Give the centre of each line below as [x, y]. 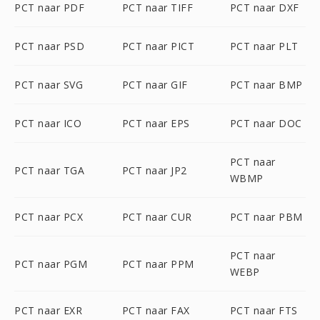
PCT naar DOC [266, 123]
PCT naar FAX [156, 310]
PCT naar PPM [158, 264]
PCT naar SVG [49, 85]
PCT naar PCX [49, 217]
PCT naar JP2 [154, 170]
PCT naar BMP [266, 85]
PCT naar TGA [49, 170]
